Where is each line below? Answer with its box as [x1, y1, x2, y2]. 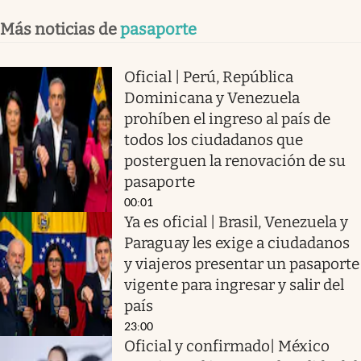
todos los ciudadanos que [124, 130, 304, 149]
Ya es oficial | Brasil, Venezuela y [124, 212, 349, 231]
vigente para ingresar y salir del [124, 275, 345, 294]
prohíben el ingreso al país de [124, 109, 331, 128]
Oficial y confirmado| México [124, 336, 330, 355]
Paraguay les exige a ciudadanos [124, 233, 351, 252]
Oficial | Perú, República [124, 67, 294, 86]
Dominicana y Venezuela [124, 88, 300, 107]
